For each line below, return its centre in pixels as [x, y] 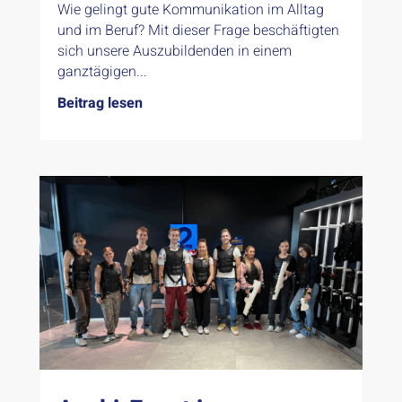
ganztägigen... [102, 71]
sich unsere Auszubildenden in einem [174, 51]
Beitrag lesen [100, 103]
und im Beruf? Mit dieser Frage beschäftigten [198, 30]
